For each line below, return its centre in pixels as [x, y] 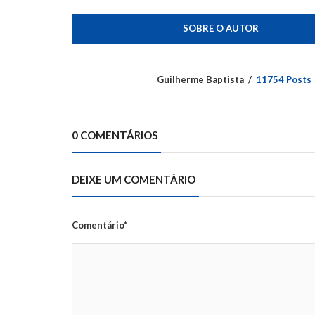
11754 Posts [284, 79]
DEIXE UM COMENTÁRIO [134, 179]
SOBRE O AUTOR [220, 28]
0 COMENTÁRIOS [115, 135]
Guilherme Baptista [200, 79]
